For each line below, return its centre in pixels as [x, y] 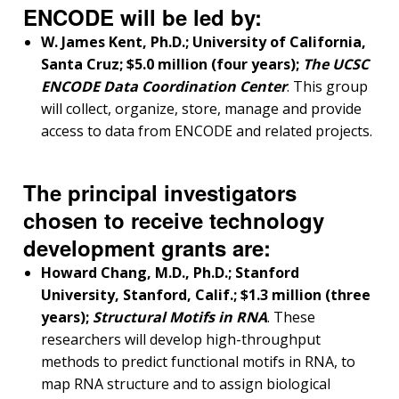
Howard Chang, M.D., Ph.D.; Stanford [170, 273]
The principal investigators [160, 193]
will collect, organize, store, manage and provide [201, 109]
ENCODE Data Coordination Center [164, 87]
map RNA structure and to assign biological [186, 384]
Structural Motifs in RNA [180, 318]
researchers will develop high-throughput [181, 340]
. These [291, 318]
